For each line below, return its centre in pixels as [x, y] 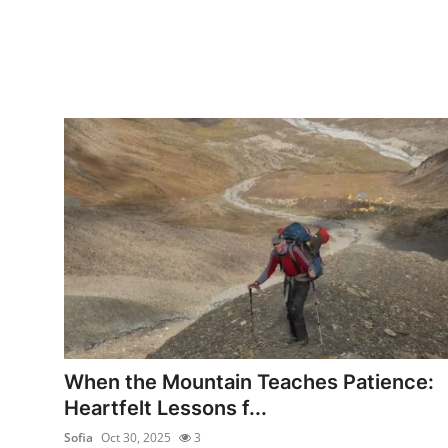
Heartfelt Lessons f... [165, 407]
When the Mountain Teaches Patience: [249, 381]
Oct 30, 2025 [136, 437]
